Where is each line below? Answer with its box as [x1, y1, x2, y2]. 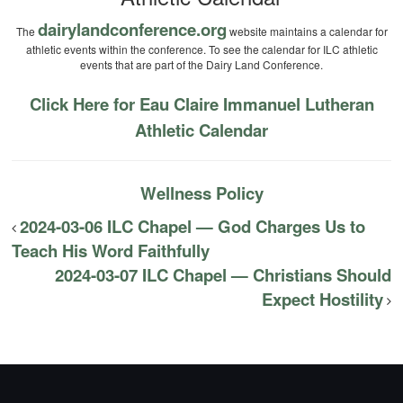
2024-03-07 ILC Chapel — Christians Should [54, 263, 391, 288]
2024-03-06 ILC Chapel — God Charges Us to [20, 214, 366, 239]
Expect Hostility [261, 287, 383, 312]
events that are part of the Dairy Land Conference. [80, 57, 323, 73]
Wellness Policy [139, 181, 264, 206]
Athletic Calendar [135, 118, 268, 143]
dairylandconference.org [37, 17, 227, 42]
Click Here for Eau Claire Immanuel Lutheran [29, 92, 374, 117]
